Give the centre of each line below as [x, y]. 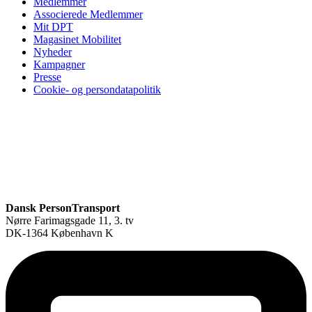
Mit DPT [53, 27]
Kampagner [59, 65]
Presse [47, 77]
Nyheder [53, 52]
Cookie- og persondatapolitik [97, 90]
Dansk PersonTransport [63, 208]
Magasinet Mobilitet [77, 40]
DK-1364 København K [60, 233]
